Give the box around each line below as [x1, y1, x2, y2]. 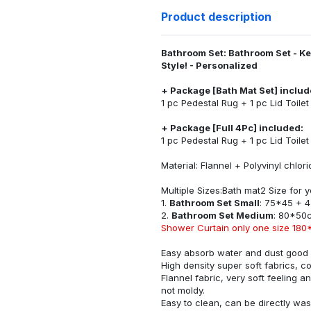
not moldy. [161, 284, 205, 296]
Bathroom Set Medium [171, 209, 274, 221]
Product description [161, 10, 271, 24]
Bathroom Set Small [169, 196, 260, 208]
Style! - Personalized [161, 59, 258, 71]
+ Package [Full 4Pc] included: [161, 121, 303, 133]
